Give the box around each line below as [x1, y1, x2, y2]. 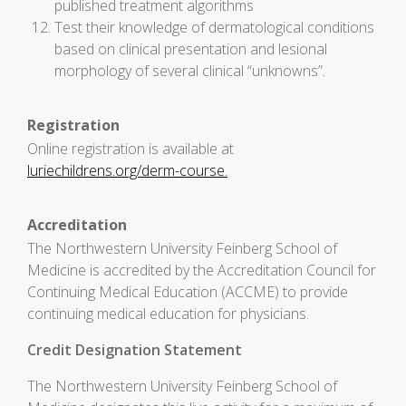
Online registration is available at [27, 139, 234, 159]
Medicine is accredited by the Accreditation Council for [27, 260, 376, 280]
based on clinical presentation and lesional [54, 39, 327, 59]
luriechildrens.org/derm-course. [27, 160, 227, 180]
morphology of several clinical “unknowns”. [54, 61, 325, 81]
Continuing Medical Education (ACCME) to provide [27, 282, 348, 302]
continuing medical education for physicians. [27, 304, 309, 324]
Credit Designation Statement [27, 340, 242, 360]
